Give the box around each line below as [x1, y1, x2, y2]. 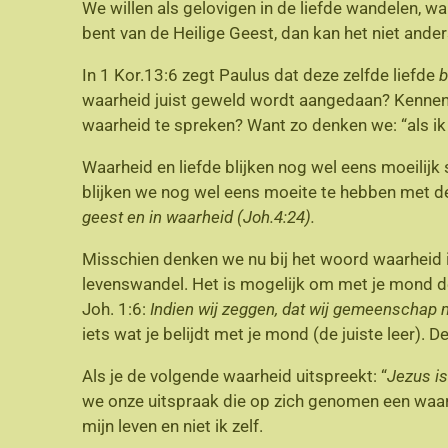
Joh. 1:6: [82, 298, 150, 319]
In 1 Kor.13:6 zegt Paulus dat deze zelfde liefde [82, 64, 439, 85]
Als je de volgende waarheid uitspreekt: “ [82, 365, 387, 386]
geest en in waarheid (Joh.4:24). [82, 206, 315, 227]
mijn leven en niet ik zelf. [82, 415, 263, 436]
